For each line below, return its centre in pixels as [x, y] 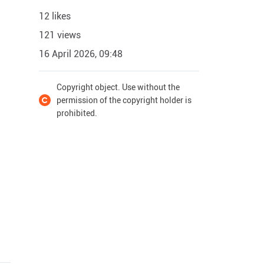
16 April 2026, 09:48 [81, 54]
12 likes [55, 16]
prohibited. [77, 113]
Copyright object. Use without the [118, 87]
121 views [60, 35]
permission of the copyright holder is [124, 100]
